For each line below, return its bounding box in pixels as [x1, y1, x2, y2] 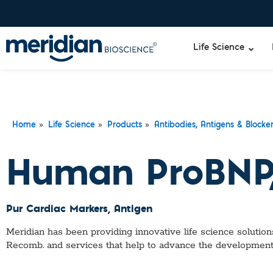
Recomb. [6, 239, 44, 252]
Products [107, 122, 142, 129]
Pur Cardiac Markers [6, 201, 108, 215]
